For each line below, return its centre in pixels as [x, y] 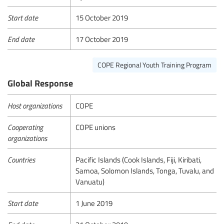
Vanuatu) [90, 181]
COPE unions [96, 127]
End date [21, 39]
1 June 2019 [94, 203]
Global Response [40, 83]
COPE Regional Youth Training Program [154, 64]
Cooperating [25, 127]
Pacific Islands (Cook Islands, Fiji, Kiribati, [139, 159]
